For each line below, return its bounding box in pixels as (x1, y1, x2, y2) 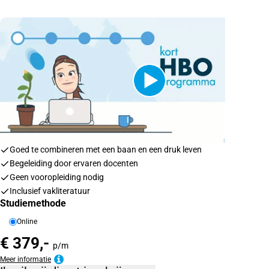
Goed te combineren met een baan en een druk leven (10, 145, 202, 155)
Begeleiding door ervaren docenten (10, 159, 138, 169)
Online (17, 217, 37, 226)
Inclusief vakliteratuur (10, 186, 90, 196)
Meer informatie (17, 255, 51, 264)
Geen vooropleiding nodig (10, 172, 104, 183)
